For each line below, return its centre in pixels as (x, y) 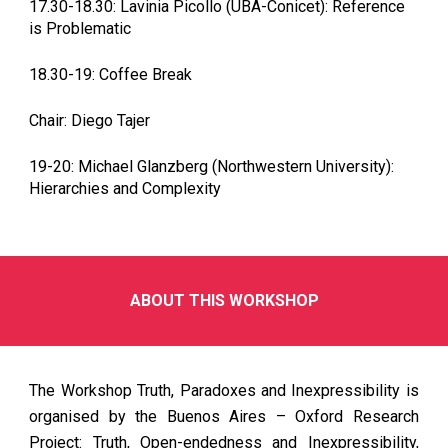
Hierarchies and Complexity (125, 188)
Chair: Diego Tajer (90, 120)
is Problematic (80, 28)
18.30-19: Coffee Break (111, 74)
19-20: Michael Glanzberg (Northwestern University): (212, 166)
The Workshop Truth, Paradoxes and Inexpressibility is (224, 390)
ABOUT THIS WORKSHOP (224, 300)
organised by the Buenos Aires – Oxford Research (224, 416)
